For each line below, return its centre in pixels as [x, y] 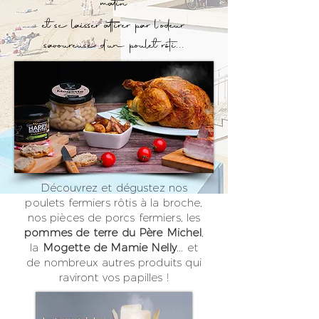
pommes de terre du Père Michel [113, 232]
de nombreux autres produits [106, 262]
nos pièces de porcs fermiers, [107, 218]
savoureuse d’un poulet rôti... [114, 46]
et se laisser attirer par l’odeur [114, 26]
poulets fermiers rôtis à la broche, [114, 203]
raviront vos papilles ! [114, 277]
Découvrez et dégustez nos [114, 188]
